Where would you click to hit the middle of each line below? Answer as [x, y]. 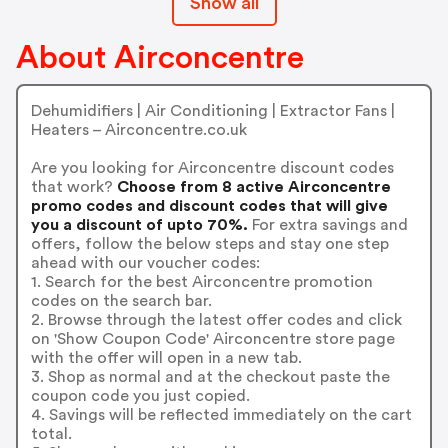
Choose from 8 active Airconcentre [251, 186]
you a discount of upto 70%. [139, 224]
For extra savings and [327, 224]
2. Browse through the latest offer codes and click [216, 319]
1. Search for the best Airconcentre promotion [201, 281]
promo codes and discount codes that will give [209, 205]
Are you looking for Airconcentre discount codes [212, 167]
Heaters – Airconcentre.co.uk [138, 129]
